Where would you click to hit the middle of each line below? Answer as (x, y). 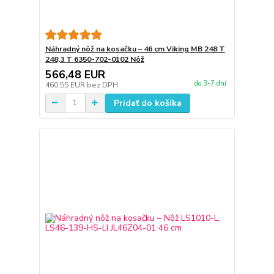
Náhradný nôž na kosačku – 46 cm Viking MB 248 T (135, 49)
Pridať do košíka (147, 103)
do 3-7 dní (210, 83)
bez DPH (102, 85)
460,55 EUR (66, 85)
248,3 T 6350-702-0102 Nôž (94, 59)
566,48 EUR (75, 74)
